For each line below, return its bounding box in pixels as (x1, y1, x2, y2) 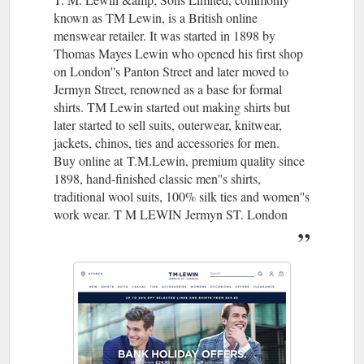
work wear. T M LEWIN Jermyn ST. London (54, 205, 288, 223)
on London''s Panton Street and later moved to (54, 62, 288, 80)
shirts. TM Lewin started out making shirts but (54, 97, 290, 115)
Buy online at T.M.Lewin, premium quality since (54, 151, 305, 169)
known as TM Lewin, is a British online (54, 8, 258, 26)
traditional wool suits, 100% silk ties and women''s (54, 187, 310, 205)
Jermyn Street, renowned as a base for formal (54, 80, 282, 97)
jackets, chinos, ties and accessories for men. (54, 133, 279, 151)
